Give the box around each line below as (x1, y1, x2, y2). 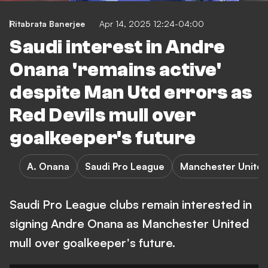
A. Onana (27, 160, 69, 172)
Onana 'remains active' (10, 59, 221, 81)
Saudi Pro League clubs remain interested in (10, 197, 252, 212)
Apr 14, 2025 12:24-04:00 (99, 19, 204, 29)
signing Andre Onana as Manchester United (10, 216, 249, 231)
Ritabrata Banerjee (10, 19, 85, 29)
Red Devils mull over (10, 105, 196, 126)
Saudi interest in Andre (10, 36, 226, 58)
